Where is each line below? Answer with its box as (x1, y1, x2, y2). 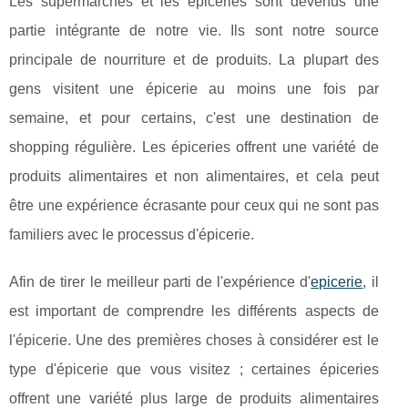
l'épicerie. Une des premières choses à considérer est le (9, 332, 379, 348)
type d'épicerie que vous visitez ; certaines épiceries (9, 362, 379, 377)
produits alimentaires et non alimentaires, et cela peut (9, 168, 379, 184)
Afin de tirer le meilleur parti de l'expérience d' (9, 274, 311, 290)
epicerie (311, 274, 363, 290)
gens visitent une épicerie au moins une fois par (9, 81, 379, 97)
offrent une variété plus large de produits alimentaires (9, 391, 379, 406)
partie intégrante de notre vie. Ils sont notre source (9, 23, 379, 38)
